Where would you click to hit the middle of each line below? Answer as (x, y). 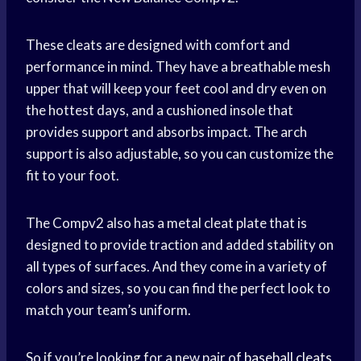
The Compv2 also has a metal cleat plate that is (166, 223)
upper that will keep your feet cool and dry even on (176, 89)
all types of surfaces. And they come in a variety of (176, 267)
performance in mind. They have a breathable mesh (178, 67)
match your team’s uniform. (108, 310)
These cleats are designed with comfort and (158, 45)
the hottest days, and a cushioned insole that (160, 110)
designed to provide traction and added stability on (180, 245)
